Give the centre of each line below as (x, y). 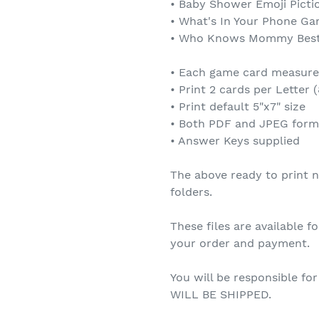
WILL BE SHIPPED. (221, 295)
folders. (191, 192)
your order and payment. (240, 244)
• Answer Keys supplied (235, 141)
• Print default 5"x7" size (238, 107)
